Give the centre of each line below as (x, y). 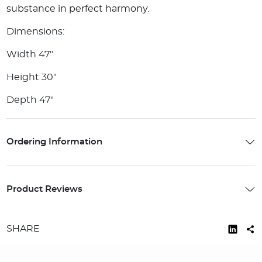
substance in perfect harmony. (78, 9)
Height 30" (32, 77)
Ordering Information (55, 142)
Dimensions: (36, 32)
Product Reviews (45, 189)
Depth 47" (30, 100)
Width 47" (30, 55)
